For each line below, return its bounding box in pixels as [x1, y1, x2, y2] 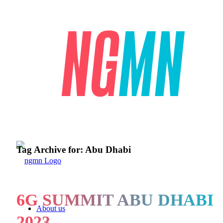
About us [36, 204, 65, 213]
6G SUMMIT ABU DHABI [16, 190, 214, 209]
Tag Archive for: [16, 144, 85, 155]
